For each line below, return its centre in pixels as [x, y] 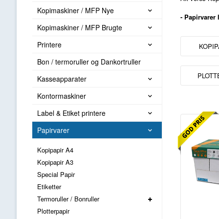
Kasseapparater [62, 79]
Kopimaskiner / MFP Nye [75, 11]
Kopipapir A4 [55, 150]
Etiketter [49, 187]
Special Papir [56, 175]
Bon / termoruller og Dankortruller [89, 62]
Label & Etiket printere [71, 113]
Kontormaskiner [61, 96]
